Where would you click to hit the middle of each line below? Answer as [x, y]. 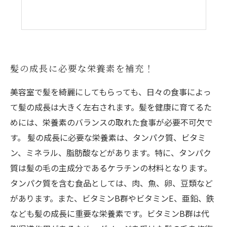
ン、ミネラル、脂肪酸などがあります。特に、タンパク [111, 153]
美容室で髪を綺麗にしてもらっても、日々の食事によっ [111, 92]
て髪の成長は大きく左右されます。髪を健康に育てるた [111, 107]
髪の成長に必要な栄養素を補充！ [82, 68]
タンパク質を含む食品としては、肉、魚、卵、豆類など [111, 183]
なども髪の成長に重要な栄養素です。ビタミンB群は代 [110, 213]
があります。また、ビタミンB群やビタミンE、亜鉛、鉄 [112, 198]
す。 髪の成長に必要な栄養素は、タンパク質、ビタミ [108, 137]
